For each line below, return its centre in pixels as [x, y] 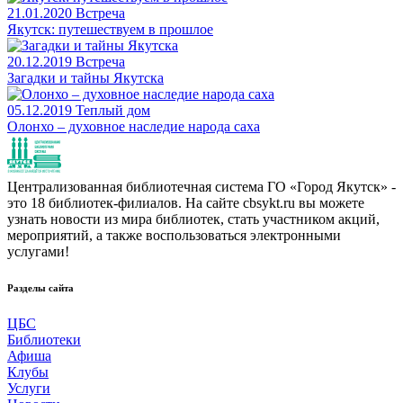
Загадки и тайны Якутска [85, 77]
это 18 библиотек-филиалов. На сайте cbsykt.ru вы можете [186, 202]
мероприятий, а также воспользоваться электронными [174, 235]
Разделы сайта [40, 287]
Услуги [29, 388]
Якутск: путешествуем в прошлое [110, 29]
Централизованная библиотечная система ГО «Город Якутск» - [201, 186]
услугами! [38, 251]
